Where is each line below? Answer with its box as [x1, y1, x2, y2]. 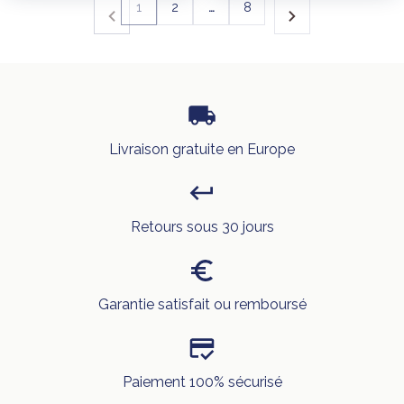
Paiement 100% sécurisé [122, 373, 282, 390]
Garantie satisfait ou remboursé [97, 296, 307, 313]
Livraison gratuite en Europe [109, 141, 295, 158]
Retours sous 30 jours [130, 218, 274, 235]
